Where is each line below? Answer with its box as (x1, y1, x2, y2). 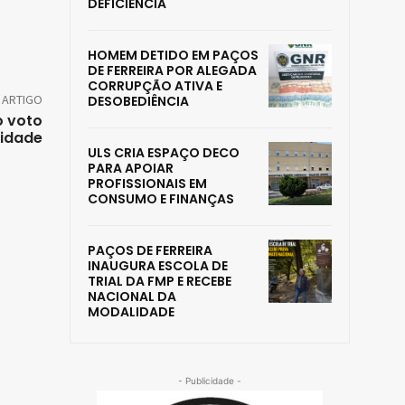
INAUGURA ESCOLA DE (88, 257, 228, 276)
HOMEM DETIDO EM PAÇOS (88, 46, 259, 65)
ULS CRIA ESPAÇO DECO (88, 144, 240, 163)
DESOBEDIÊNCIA (88, 92, 189, 111)
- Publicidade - (178, 375, 241, 387)
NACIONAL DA (88, 287, 176, 306)
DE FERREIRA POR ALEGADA (88, 61, 257, 80)
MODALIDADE (88, 303, 174, 322)
